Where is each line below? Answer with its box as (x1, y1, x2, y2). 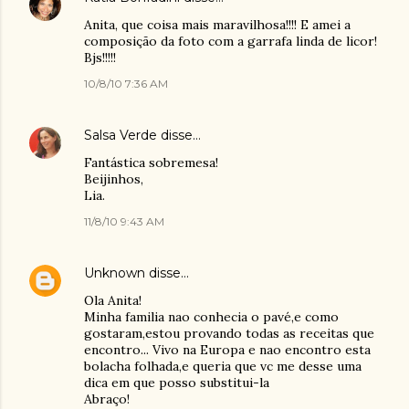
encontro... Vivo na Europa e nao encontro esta (84, 341, 371, 358)
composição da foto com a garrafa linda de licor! (84, 33, 377, 49)
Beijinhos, (84, 171, 143, 187)
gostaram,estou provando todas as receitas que (84, 325, 374, 341)
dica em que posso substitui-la (84, 374, 269, 391)
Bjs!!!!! (84, 49, 116, 66)
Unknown (84, 265, 145, 281)
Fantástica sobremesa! (84, 154, 218, 171)
